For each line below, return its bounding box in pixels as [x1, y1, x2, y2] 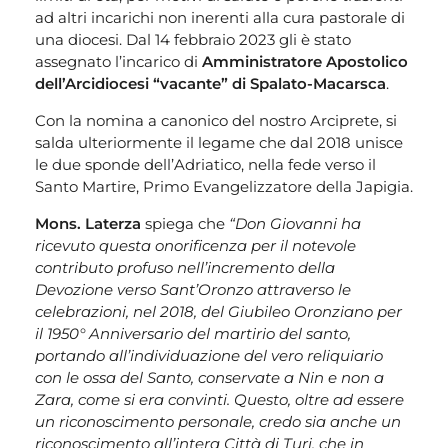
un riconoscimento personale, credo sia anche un [35, 411, 401, 431]
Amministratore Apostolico [202, 51, 408, 71]
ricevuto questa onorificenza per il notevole [35, 235, 356, 255]
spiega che [141, 213, 229, 233]
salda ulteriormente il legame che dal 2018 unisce [35, 132, 403, 152]
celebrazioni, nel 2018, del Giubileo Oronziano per [35, 301, 402, 321]
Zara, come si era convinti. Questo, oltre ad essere [35, 389, 404, 409]
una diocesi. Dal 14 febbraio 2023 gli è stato [35, 29, 351, 49]
